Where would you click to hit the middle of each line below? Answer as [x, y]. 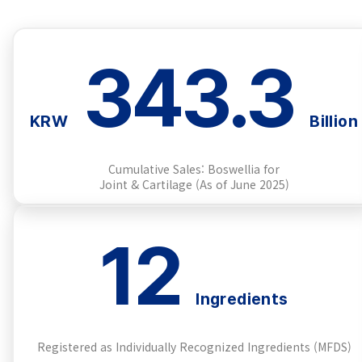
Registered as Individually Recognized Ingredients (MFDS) [194, 347]
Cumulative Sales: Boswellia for [194, 169]
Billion [334, 121]
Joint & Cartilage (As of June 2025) [194, 184]
